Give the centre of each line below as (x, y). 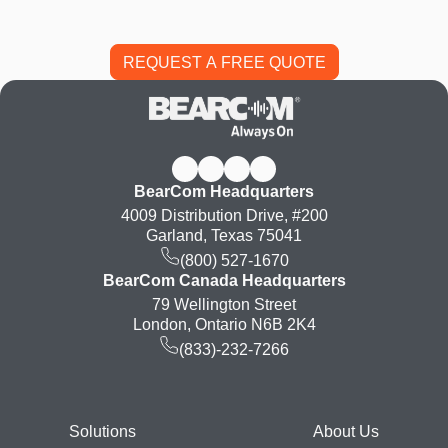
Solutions (102, 432)
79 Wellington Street (224, 305)
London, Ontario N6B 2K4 (224, 325)
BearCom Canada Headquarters (224, 281)
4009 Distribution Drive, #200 (224, 216)
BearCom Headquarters (224, 192)
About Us (346, 432)
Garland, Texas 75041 (224, 236)
